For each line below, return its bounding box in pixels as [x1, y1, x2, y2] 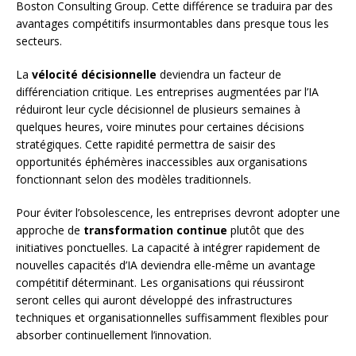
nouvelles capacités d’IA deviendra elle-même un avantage [16, 257, 315, 273]
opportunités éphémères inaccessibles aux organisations [16, 153, 308, 169]
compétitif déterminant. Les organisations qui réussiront [16, 274, 304, 290]
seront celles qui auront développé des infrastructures [16, 292, 292, 308]
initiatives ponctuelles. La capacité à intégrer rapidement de [16, 239, 320, 255]
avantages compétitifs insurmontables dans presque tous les [16, 15, 329, 31]
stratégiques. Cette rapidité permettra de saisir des [16, 136, 276, 152]
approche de [16, 222, 83, 238]
